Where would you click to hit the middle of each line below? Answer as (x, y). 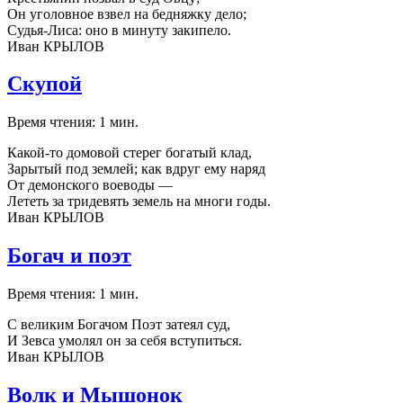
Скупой (45, 84)
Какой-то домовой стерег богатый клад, (130, 153)
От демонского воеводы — (90, 185)
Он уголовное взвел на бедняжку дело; (127, 13)
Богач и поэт (69, 256)
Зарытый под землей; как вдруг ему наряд (136, 169)
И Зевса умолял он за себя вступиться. (125, 341)
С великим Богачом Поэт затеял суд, (119, 325)
